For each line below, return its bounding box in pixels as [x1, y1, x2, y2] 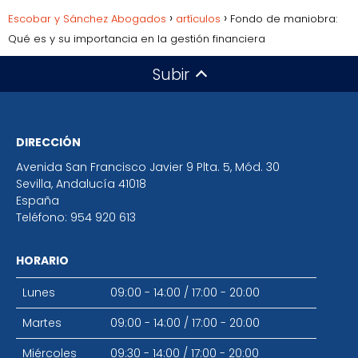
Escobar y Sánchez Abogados [8, 11, 166, 27]
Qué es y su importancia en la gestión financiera [8, 31, 265, 47]
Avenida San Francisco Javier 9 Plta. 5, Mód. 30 [16, 159, 280, 176]
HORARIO [16, 253, 69, 269]
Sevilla [16, 176, 51, 193]
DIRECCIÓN [16, 134, 81, 151]
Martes [22, 315, 62, 332]
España [16, 193, 59, 209]
